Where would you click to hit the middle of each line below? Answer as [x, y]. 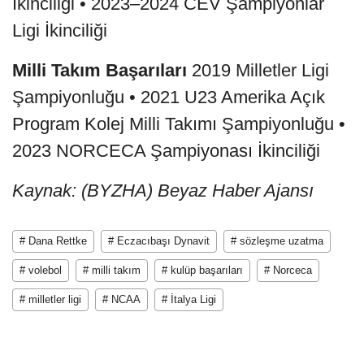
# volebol [41, 271]
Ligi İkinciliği [60, 31]
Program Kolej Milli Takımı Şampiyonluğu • [179, 124]
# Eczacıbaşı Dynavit [159, 241]
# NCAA [121, 300]
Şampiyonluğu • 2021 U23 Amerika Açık [169, 97]
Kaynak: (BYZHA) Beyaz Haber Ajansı [163, 191]
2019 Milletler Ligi [258, 71]
